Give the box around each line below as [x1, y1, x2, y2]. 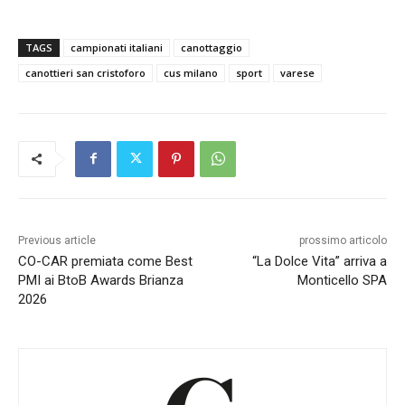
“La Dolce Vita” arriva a [251, 252, 387, 269]
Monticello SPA [297, 271, 387, 288]
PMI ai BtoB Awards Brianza [18, 271, 184, 288]
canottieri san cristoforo [25, 65, 146, 80]
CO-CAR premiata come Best [18, 252, 193, 269]
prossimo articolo [298, 233, 387, 247]
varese [280, 65, 315, 80]
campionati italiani [71, 40, 163, 54]
